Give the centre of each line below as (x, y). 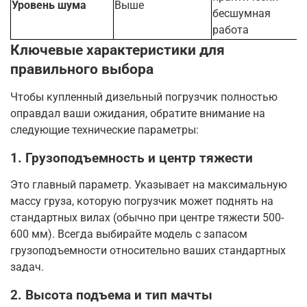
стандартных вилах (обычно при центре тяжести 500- (147, 218)
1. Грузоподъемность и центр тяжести (132, 159)
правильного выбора (82, 69)
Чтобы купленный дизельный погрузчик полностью (144, 97)
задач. (27, 267)
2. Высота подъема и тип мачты (111, 296)
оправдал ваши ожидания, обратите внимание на (138, 114)
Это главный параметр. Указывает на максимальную (149, 185)
